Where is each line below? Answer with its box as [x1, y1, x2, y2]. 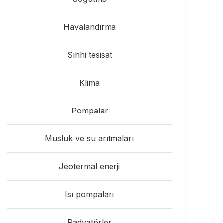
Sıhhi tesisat [67, 50, 112, 60]
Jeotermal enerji [59, 161, 120, 171]
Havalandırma [63, 22, 116, 32]
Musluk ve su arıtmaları [45, 133, 134, 143]
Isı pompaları [65, 189, 114, 199]
